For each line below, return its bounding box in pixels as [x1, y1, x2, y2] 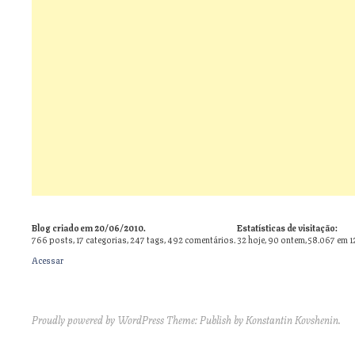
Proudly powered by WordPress [32, 311, 164, 328]
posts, [48, 232, 76, 246]
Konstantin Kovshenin [246, 311, 338, 328]
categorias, [84, 232, 130, 246]
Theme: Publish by [164, 311, 246, 328]
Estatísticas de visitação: [237, 220, 338, 235]
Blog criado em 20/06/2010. [32, 220, 146, 235]
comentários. [183, 232, 235, 246]
